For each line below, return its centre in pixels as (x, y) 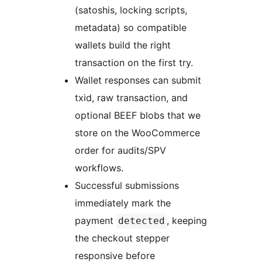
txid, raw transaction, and (131, 98)
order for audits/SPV (120, 151)
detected (142, 221)
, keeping (187, 221)
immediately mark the (123, 203)
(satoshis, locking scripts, (131, 10)
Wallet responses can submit (138, 80)
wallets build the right (123, 45)
